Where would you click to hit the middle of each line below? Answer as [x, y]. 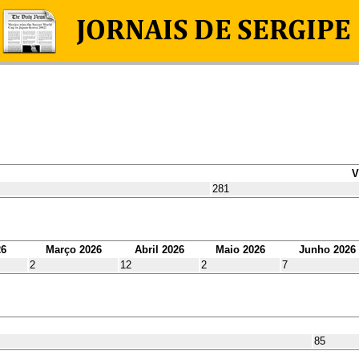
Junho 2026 [327, 249]
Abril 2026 [159, 249]
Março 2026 [73, 249]
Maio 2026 [240, 249]
